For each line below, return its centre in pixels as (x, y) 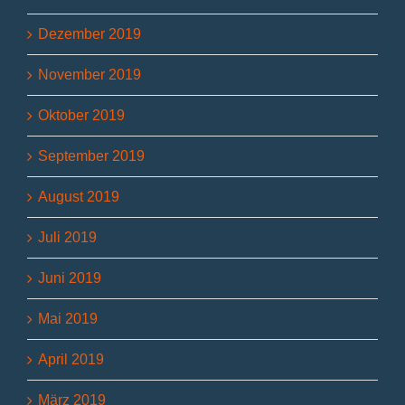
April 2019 (71, 360)
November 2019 (89, 75)
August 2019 (79, 197)
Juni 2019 (70, 278)
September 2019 (91, 156)
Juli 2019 (67, 238)
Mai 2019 (68, 319)
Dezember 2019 (89, 34)
